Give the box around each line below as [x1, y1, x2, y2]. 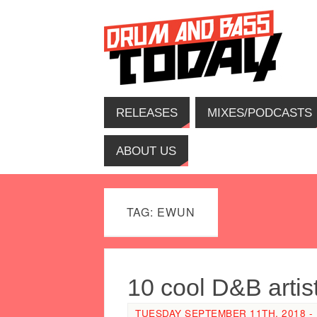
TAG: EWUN [127, 204, 195, 220]
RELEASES [116, 105, 178, 120]
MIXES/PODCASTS [207, 105, 312, 120]
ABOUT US [116, 144, 176, 158]
